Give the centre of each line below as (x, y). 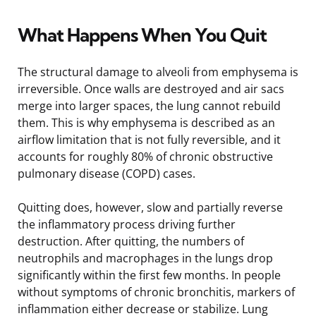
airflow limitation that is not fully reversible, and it (149, 139)
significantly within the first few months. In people (149, 275)
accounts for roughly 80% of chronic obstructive (145, 156)
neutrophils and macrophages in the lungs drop (145, 258)
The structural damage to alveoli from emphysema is (158, 72)
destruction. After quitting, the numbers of (131, 241)
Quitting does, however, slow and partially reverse (150, 207)
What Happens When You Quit (142, 35)
